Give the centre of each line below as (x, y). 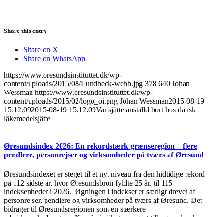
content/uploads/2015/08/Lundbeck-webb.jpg (73, 84)
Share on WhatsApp (54, 59)
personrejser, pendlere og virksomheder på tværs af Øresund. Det (103, 200)
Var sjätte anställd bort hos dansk (146, 110)
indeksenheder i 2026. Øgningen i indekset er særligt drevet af (100, 191)
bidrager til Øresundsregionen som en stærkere (75, 209)
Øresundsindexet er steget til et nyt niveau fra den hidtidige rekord (104, 174)
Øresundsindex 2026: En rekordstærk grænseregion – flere (101, 146)
